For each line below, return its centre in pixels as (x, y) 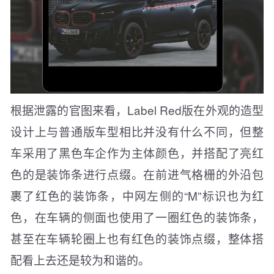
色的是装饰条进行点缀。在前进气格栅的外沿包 (137, 174)
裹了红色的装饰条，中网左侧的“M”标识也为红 (137, 196)
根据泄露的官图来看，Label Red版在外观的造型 (137, 110)
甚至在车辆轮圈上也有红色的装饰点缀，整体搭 (137, 239)
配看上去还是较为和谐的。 (80, 260)
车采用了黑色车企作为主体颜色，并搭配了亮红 (137, 153)
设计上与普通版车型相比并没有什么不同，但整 (137, 131)
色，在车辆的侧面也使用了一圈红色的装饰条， (137, 217)
